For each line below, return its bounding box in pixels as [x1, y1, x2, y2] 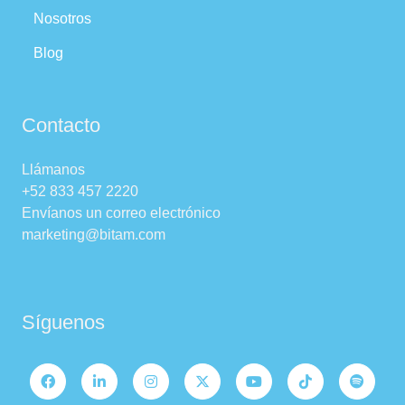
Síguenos [22, 310, 105, 334]
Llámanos [22, 161, 85, 177]
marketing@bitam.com [22, 226, 165, 242]
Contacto [22, 113, 100, 137]
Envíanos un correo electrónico [22, 204, 221, 221]
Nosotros [33, 10, 91, 26]
